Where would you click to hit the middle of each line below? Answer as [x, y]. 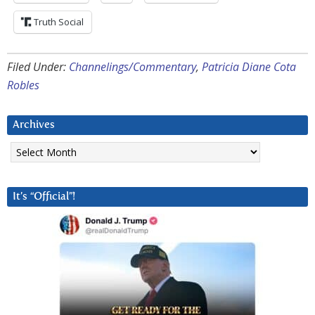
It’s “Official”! [44, 196]
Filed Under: [38, 66]
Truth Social [59, 21]
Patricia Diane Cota [249, 66]
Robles [23, 85]
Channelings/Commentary [133, 66]
